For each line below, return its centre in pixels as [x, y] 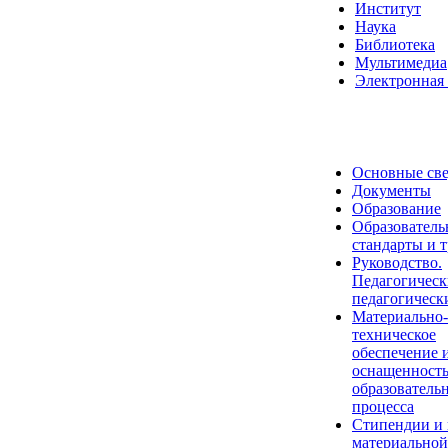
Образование [396, 209]
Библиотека [395, 45]
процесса [383, 407]
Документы [391, 191]
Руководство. [397, 263]
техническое [394, 335]
